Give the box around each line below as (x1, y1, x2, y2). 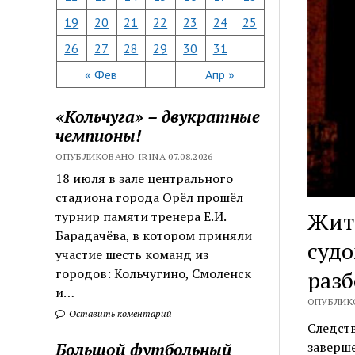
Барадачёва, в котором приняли (55, 226, 253, 244)
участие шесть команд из (55, 245, 209, 263)
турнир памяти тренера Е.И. (55, 207, 227, 225)
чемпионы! (55, 124, 142, 147)
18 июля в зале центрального (55, 169, 234, 187)
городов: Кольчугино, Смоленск (55, 264, 252, 282)
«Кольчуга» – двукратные (55, 105, 261, 128)
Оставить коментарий (67, 307, 173, 319)
